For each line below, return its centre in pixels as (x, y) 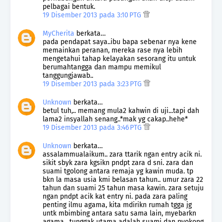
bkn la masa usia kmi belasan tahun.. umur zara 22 (123, 179)
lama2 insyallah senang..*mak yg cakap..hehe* (115, 119)
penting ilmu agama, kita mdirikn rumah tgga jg (117, 205)
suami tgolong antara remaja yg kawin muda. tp (118, 171)
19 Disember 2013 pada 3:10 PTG (93, 15)
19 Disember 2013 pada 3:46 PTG (93, 127)
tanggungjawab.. (68, 75)
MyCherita (58, 33)
